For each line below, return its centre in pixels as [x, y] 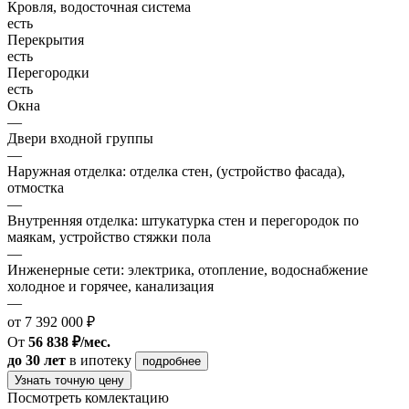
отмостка [36, 187]
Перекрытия [46, 39]
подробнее [172, 361]
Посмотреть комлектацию [88, 397]
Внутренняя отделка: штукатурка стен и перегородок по [183, 220]
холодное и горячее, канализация [110, 286]
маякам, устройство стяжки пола [109, 236]
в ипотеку [100, 360]
